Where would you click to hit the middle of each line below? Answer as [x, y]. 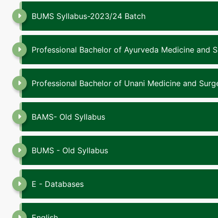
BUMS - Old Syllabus [70, 150]
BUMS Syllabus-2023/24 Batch [89, 16]
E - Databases [58, 184]
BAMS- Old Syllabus [68, 117]
